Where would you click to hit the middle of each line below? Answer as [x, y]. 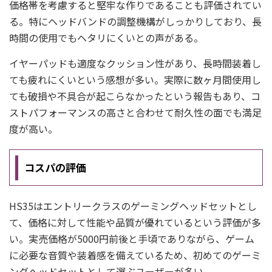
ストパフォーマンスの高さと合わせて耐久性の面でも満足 [135, 112]
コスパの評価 [55, 167]
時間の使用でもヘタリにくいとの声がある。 [106, 38]
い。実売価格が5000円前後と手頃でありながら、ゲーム [132, 239]
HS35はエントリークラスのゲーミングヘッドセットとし [133, 206]
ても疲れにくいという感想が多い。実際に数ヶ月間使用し [135, 80]
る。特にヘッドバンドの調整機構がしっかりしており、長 [135, 21]
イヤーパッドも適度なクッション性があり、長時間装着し [135, 63]
